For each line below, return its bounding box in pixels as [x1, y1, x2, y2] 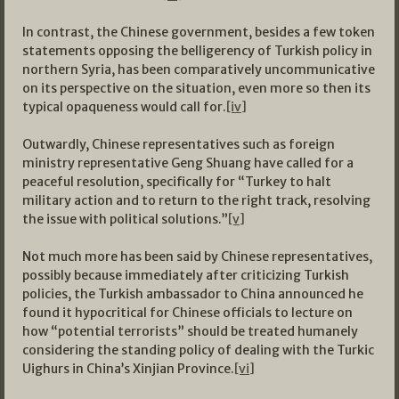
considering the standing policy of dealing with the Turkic [22, 342, 374, 359]
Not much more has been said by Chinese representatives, [22, 248, 372, 265]
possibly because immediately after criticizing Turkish [22, 267, 349, 284]
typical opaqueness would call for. [22, 99, 226, 116]
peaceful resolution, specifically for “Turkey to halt [22, 174, 331, 191]
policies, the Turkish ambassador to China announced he [22, 286, 363, 303]
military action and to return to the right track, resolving [22, 192, 370, 209]
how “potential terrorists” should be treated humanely [22, 323, 358, 340]
